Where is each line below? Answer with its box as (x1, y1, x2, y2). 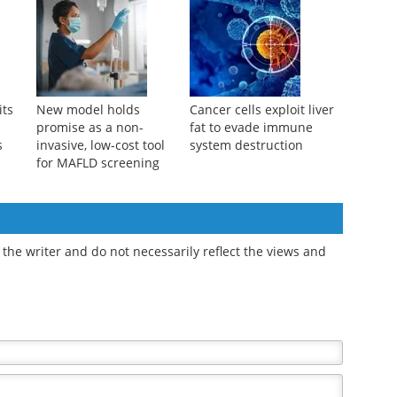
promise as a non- (35, 207, 144, 225)
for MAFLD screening (35, 243, 160, 261)
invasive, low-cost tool (35, 225, 165, 243)
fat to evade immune (189, 207, 313, 225)
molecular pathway (189, 39, 303, 57)
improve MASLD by (189, 4, 301, 21)
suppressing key (189, 21, 286, 39)
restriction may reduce (35, 4, 171, 21)
